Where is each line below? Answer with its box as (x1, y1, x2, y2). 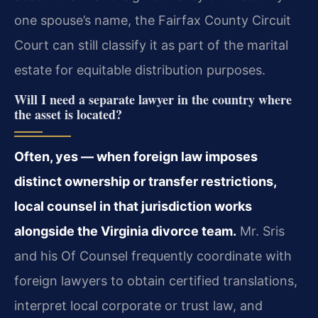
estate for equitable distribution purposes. (14, 62, 265, 77)
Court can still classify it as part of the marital (14, 38, 288, 53)
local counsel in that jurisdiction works (14, 199, 252, 214)
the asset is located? (14, 105, 122, 124)
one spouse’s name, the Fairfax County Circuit (14, 13, 291, 28)
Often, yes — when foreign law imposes (14, 149, 258, 165)
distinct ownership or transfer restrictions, (14, 174, 276, 190)
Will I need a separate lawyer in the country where (14, 90, 292, 109)
